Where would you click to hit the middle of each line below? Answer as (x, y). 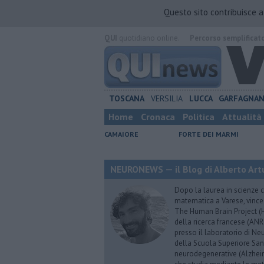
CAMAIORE (121, 134)
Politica (199, 117)
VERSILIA (166, 98)
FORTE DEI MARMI (209, 134)
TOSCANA (126, 98)
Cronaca (158, 117)
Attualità (242, 117)
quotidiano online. (148, 38)
